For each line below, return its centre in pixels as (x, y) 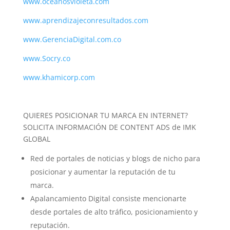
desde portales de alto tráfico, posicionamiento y (114, 212)
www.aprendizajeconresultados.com (85, 20)
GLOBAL (40, 139)
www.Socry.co (46, 58)
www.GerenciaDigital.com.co (72, 39)
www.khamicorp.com (60, 77)
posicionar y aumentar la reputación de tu (103, 171)
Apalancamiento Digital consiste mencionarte (108, 198)
